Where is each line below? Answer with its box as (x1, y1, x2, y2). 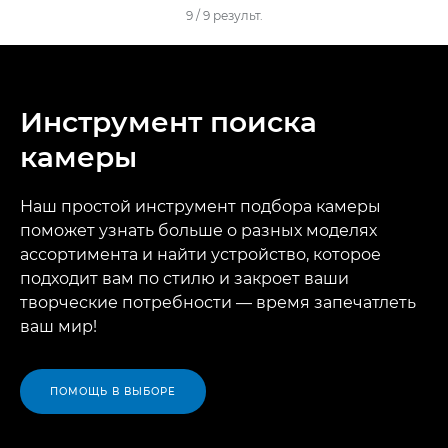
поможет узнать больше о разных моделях (20, 221, 377, 241)
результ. (212, 8, 263, 24)
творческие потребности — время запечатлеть (20, 293, 416, 313)
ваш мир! (20, 317, 97, 337)
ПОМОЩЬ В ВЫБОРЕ (50, 385, 176, 399)
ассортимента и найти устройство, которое (20, 245, 381, 265)
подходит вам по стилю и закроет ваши (20, 269, 349, 289)
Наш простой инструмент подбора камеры (20, 197, 381, 217)
